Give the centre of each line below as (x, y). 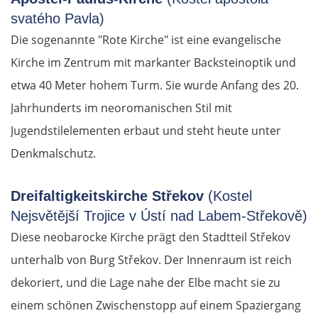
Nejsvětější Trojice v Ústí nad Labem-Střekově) (159, 216)
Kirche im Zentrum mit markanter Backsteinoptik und (153, 63)
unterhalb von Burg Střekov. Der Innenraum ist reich (151, 260)
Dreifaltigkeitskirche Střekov (107, 196)
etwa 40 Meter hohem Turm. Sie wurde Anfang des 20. (155, 86)
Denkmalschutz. (53, 154)
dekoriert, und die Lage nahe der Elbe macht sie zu (146, 283)
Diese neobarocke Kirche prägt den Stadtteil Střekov (150, 237)
